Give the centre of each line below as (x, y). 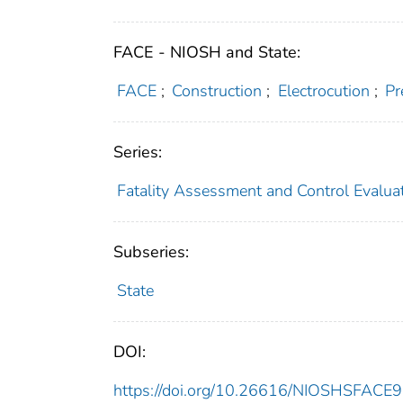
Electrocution (323, 90)
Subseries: (151, 251)
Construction (217, 90)
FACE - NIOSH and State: (207, 52)
